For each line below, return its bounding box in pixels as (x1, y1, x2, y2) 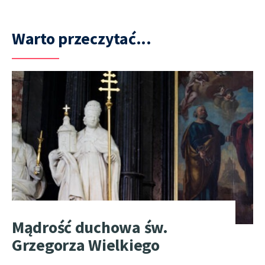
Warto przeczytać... (12, 27, 151, 49)
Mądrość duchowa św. (12, 216, 168, 238)
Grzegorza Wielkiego (12, 234, 160, 256)
